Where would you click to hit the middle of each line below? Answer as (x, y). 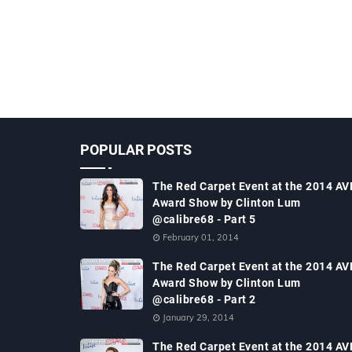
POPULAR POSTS (136, 150)
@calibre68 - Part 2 (204, 299)
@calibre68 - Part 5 (204, 219)
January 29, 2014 (198, 317)
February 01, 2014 (201, 237)
